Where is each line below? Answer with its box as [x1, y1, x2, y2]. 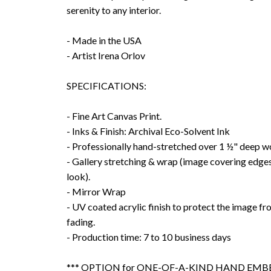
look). [66, 170, 90, 182]
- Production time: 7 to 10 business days [66, 230, 231, 243]
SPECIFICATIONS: [66, 79, 146, 91]
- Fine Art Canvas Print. [66, 109, 162, 122]
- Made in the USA [66, 34, 142, 46]
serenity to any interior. [66, 4, 161, 16]
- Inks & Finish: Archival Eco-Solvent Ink [66, 125, 230, 137]
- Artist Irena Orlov [66, 49, 145, 61]
